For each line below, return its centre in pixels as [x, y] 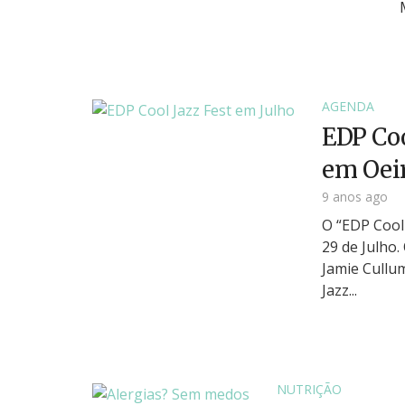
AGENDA [348, 106]
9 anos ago [355, 197]
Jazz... [339, 291]
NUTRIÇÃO [309, 390]
